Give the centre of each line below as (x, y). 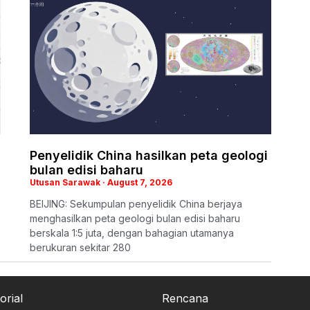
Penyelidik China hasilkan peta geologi (149, 156)
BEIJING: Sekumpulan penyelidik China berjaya (136, 204)
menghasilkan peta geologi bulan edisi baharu (135, 219)
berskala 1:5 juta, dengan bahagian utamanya (132, 233)
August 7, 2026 (139, 183)
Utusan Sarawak (66, 183)
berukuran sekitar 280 (80, 248)
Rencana (185, 299)
